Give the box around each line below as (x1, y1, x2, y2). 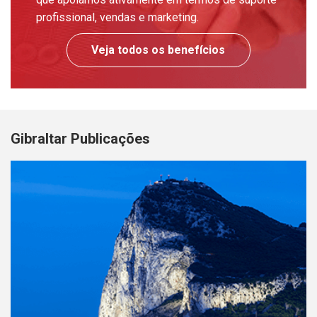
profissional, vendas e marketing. (36, 11, 200, 25)
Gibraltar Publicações (11, 130, 150, 148)
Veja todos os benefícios (91, 43, 226, 57)
